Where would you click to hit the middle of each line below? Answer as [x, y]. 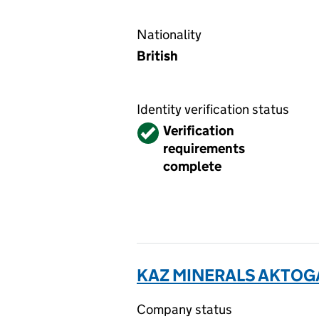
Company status [184, 309]
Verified [162, 131]
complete [192, 166]
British [157, 56]
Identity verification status [213, 109]
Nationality [169, 35]
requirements [204, 148]
